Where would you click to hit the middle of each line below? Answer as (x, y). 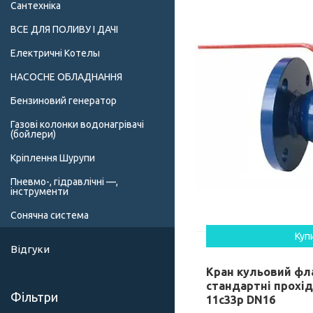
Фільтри (34, 297)
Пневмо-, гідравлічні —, (64, 182)
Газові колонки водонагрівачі (77, 125)
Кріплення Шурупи (53, 158)
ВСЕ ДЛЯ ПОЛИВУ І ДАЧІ (64, 30)
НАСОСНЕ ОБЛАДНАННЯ (66, 77)
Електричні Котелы (55, 53)
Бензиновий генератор (64, 101)
